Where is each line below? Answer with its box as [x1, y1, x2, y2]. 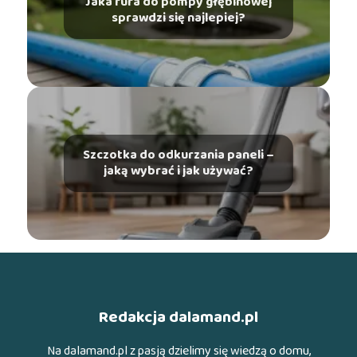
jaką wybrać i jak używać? [103, 160, 253, 181]
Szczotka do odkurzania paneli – [82, 144, 274, 165]
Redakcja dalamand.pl [99, 304, 258, 330]
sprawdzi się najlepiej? [111, 7, 245, 28]
